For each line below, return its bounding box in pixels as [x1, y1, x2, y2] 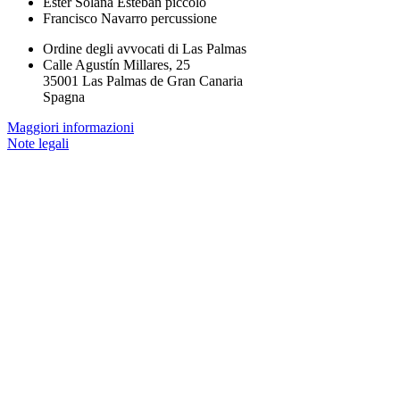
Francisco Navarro [43, 10, 151, 26]
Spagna [43, 88, 85, 104]
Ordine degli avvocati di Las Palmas [43, 40, 246, 56]
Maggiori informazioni [7, 119, 134, 135]
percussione [151, 10, 217, 26]
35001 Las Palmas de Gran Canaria [43, 72, 243, 88]
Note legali [7, 135, 69, 151]
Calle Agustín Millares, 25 [43, 56, 190, 72]
